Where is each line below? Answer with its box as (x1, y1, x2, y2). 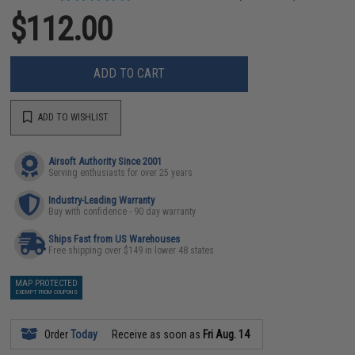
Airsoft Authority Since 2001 (48, 155, 162, 167)
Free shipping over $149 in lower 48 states (48, 244, 215, 256)
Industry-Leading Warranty (48, 193, 155, 206)
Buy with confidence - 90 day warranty (48, 205, 197, 217)
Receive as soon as (109, 327, 204, 341)
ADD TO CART (94, 66, 166, 81)
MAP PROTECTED (15, 277, 78, 288)
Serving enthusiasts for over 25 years (48, 166, 193, 178)
